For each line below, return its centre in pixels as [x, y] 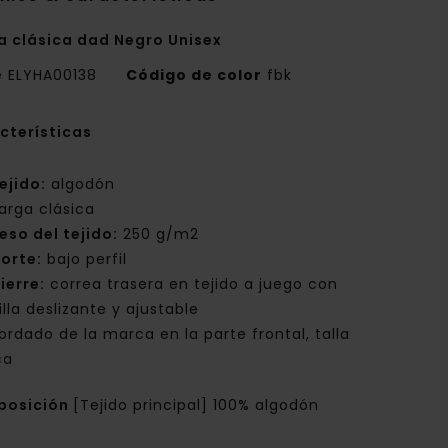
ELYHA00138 [53, 75]
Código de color [194, 75]
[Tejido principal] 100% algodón [196, 405]
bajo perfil [85, 259]
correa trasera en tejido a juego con [192, 284]
